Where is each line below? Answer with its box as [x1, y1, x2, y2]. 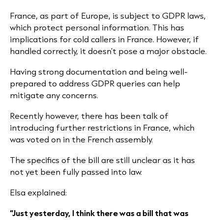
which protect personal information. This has [10, 22, 184, 33]
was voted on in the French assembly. [10, 134, 153, 145]
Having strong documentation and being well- [10, 66, 188, 77]
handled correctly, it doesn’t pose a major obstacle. [10, 45, 207, 56]
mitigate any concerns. [10, 89, 98, 101]
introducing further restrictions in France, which [10, 122, 194, 133]
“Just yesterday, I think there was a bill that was [10, 207, 189, 219]
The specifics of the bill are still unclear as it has [10, 154, 195, 165]
